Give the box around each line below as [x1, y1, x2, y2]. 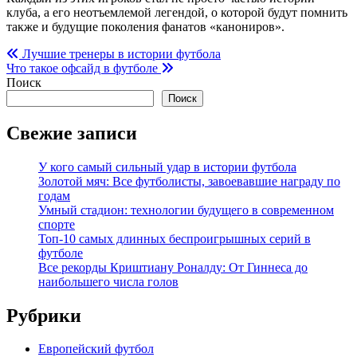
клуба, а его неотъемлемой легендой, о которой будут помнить [6, 5, 347, 19]
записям [6, 88, 77, 110]
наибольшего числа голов [38, 274, 178, 288]
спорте [38, 217, 75, 231]
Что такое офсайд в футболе [6, 61, 158, 75]
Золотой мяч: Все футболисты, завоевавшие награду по [38, 174, 340, 188]
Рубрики [6, 304, 81, 326]
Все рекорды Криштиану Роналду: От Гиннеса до [38, 260, 308, 274]
